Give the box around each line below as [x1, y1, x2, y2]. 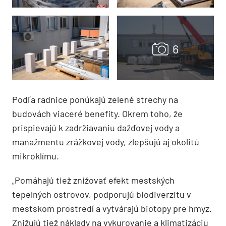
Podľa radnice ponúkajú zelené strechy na [12, 93, 178, 105]
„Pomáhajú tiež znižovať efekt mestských [12, 174, 175, 186]
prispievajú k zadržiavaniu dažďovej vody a [12, 122, 180, 133]
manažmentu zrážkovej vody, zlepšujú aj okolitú [12, 136, 199, 147]
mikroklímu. [12, 150, 59, 161]
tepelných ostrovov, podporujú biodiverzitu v [12, 188, 191, 200]
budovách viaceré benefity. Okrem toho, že [12, 107, 183, 119]
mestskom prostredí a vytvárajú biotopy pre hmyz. [12, 202, 212, 214]
